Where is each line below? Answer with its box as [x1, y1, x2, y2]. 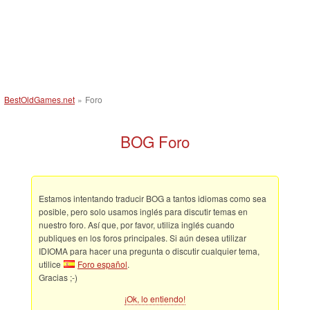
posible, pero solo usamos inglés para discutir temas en [39, 206, 248, 217]
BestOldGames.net [4, 93, 75, 105]
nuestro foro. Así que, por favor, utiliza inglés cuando [39, 219, 235, 230]
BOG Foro [120, 130, 190, 152]
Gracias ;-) [39, 271, 77, 283]
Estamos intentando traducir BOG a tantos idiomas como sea [39, 192, 266, 204]
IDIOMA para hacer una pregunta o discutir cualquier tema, [39, 245, 259, 257]
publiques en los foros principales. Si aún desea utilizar [39, 232, 246, 244]
